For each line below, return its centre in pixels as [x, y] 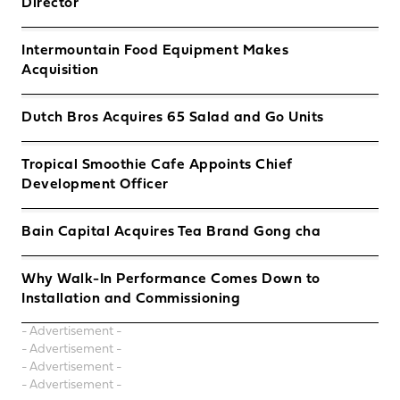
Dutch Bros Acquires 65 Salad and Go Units [173, 118]
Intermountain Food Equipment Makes [155, 51]
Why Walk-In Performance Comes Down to [171, 279]
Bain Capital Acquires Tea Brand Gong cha [171, 232]
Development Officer [95, 185]
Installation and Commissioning [131, 299]
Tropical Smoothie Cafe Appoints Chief [157, 165]
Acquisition [60, 71]
